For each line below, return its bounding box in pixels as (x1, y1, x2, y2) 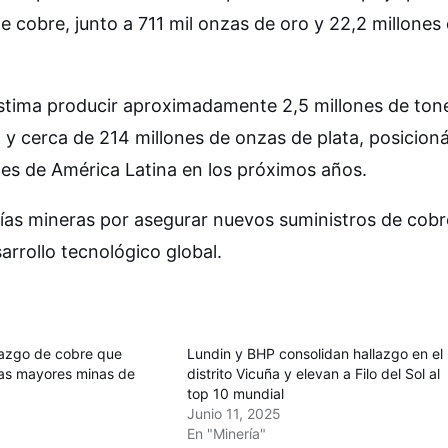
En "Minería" (187, 424, 267, 442)
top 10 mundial (187, 384, 285, 402)
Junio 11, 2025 (187, 404, 282, 422)
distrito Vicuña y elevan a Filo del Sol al (187, 364, 441, 382)
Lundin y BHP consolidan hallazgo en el (187, 344, 444, 362)
